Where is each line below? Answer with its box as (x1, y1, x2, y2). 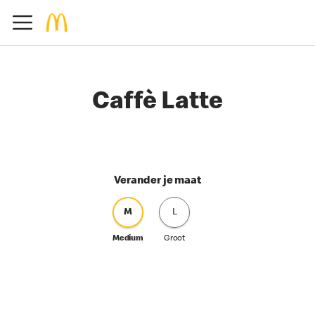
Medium (112, 235, 144, 243)
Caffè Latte (92, 91, 223, 116)
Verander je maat (114, 176, 201, 187)
